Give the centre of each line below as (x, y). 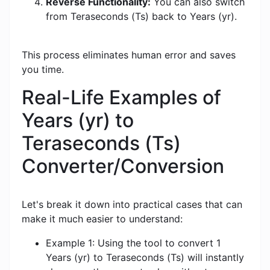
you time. (43, 70)
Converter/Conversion (123, 166)
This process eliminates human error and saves (129, 55)
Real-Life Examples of (121, 98)
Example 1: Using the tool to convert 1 (133, 243)
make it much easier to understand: (102, 219)
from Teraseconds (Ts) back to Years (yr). (141, 17)
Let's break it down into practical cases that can (132, 205)
